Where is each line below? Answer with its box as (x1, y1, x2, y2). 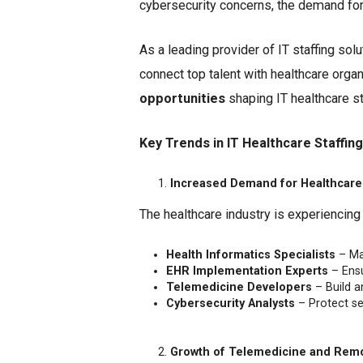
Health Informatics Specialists (166, 247, 335, 262)
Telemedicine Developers (166, 280, 312, 294)
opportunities (139, 91, 225, 106)
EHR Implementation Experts (166, 263, 328, 278)
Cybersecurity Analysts (166, 296, 295, 310)
